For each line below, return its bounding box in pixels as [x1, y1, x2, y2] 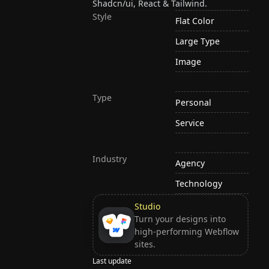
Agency [175, 157, 205, 169]
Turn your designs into [134, 213, 226, 225]
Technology [175, 178, 223, 190]
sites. [134, 238, 156, 250]
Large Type [175, 35, 220, 47]
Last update [92, 256, 132, 267]
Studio [134, 200, 160, 212]
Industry [92, 153, 127, 165]
